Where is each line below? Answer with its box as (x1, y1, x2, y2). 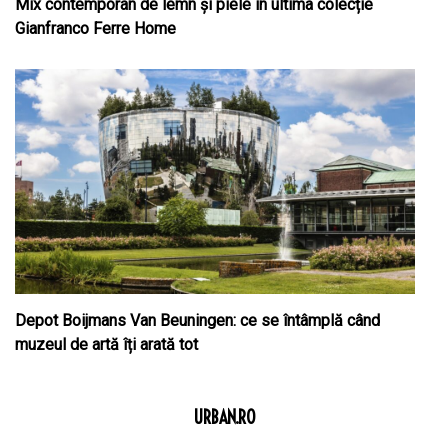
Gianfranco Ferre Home (15, 19, 176, 39)
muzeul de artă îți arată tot (15, 335, 198, 355)
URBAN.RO (192, 406, 256, 430)
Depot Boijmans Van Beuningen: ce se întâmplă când (15, 311, 380, 331)
